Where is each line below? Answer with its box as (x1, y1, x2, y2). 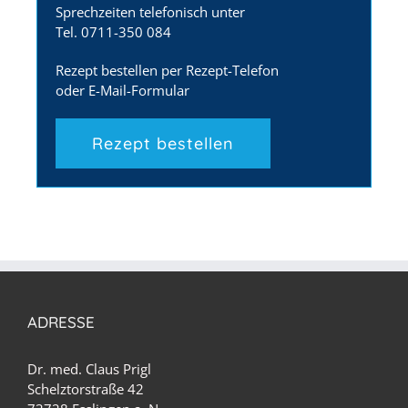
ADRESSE (27, 311, 95, 331)
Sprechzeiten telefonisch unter (56, 2, 245, 21)
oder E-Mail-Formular (56, 80, 189, 99)
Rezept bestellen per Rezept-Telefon (56, 60, 279, 79)
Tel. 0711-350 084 (56, 22, 171, 41)
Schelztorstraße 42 (27, 379, 144, 398)
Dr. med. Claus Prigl (27, 359, 151, 378)
